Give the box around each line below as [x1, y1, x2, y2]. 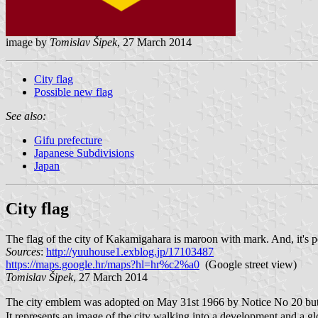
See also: [6, 109, 46, 122]
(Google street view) [199, 258, 297, 270]
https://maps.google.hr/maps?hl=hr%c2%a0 [6, 258, 199, 270]
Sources [6, 245, 40, 258]
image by [6, 35, 50, 48]
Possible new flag [34, 85, 113, 98]
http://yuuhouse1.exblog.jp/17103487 [46, 245, 214, 258]
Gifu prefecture [34, 133, 102, 146]
